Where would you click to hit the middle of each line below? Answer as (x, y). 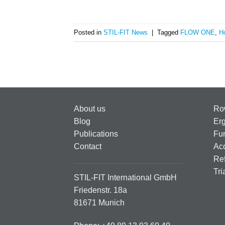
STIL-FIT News (126, 32)
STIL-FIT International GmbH (125, 178)
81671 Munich (99, 203)
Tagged (169, 32)
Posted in (89, 32)
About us (90, 109)
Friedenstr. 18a (101, 190)
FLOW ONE (198, 32)
